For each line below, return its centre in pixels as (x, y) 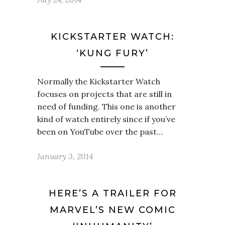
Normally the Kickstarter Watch (99, 81)
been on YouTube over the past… (100, 132)
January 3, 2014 (65, 156)
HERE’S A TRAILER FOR (113, 193)
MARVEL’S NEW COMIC (113, 210)
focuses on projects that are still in (104, 94)
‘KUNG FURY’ (113, 53)
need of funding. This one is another (106, 106)
